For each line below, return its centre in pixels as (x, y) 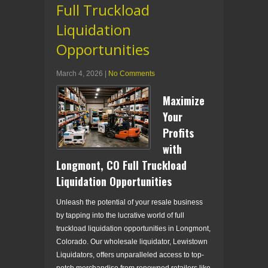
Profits (178, 133)
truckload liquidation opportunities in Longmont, (133, 228)
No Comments (132, 73)
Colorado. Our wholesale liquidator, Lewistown (132, 241)
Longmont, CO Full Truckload (121, 165)
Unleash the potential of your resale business (130, 202)
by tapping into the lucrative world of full (120, 215)
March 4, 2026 (80, 73)
